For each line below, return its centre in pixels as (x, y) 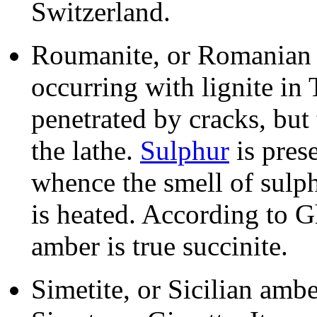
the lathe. (86, 151)
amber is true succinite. (160, 246)
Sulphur (185, 151)
